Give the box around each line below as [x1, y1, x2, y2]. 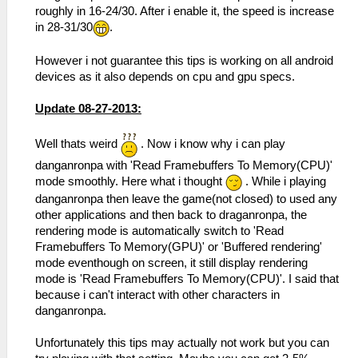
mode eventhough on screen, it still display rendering [35, 256, 308, 269]
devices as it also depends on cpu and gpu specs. [35, 70, 295, 84]
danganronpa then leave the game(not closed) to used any [35, 192, 337, 205]
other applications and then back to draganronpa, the [35, 208, 307, 221]
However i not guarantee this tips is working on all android [35, 54, 333, 68]
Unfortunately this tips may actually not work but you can [35, 336, 329, 349]
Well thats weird [35, 137, 121, 151]
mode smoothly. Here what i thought [35, 175, 225, 189]
